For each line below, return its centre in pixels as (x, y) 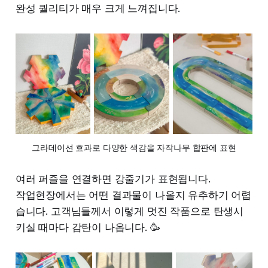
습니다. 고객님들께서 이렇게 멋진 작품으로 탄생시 (130, 211)
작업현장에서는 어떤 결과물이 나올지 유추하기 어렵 (133, 195)
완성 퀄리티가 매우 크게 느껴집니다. (98, 9)
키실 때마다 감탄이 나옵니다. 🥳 (88, 227)
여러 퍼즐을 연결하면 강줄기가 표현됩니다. (113, 179)
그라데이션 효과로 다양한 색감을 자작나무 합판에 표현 (134, 147)
